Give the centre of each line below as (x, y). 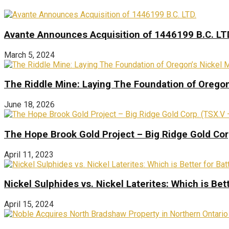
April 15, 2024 (29, 204)
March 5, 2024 (29, 55)
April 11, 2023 (29, 154)
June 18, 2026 (29, 105)
